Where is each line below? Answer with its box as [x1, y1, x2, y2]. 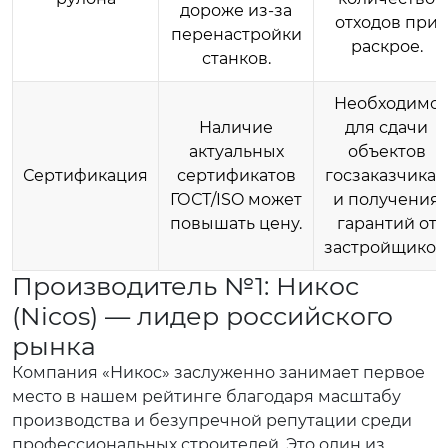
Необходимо [333, 94, 440, 113]
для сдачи [345, 118, 428, 137]
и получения [333, 190, 440, 209]
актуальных [188, 142, 284, 161]
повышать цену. [170, 214, 302, 233]
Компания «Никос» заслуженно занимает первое [12, 363, 425, 382]
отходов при [335, 13, 438, 32]
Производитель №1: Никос [12, 271, 359, 301]
